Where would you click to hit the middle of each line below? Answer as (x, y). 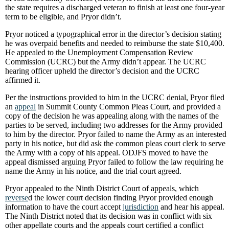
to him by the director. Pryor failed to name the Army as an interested (116, 134)
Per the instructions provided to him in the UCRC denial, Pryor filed (115, 97)
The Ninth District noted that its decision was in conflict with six (109, 216)
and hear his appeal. (191, 207)
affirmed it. (23, 80)
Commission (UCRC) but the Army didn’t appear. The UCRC (106, 62)
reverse (17, 198)
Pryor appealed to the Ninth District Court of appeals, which (102, 188)
